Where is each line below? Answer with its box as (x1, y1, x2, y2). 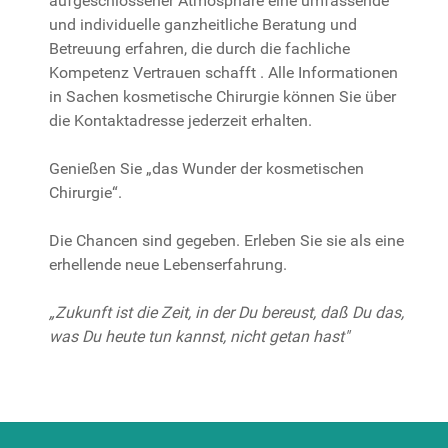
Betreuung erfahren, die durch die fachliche (49, 39, 350, 58)
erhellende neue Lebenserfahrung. (49, 255, 287, 274)
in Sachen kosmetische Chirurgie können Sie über (49, 87, 396, 106)
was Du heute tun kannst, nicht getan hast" (49, 327, 349, 346)
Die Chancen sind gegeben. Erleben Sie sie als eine (49, 231, 404, 250)
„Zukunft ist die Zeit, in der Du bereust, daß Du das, (49, 303, 404, 322)
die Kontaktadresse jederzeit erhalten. (49, 111, 312, 130)
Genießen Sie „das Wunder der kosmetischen (49, 159, 364, 178)
